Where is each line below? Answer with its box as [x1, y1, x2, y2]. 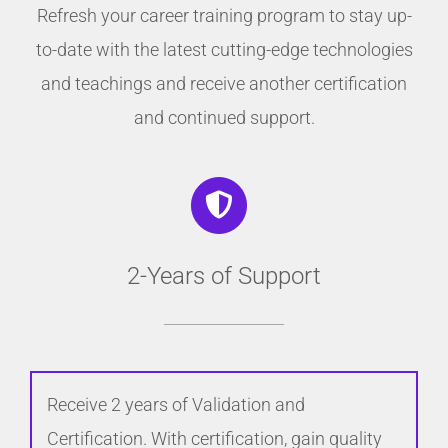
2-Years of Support [127, 261, 321, 290]
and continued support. [133, 107, 315, 129]
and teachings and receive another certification [41, 73, 407, 95]
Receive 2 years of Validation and [47, 393, 305, 415]
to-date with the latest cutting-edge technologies [35, 39, 413, 61]
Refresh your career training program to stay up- [36, 5, 412, 27]
